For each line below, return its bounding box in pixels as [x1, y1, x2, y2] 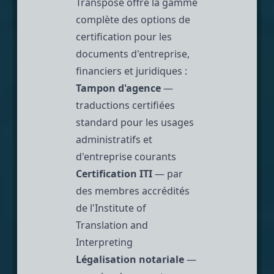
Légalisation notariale [76, 252, 184, 266]
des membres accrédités [76, 183, 190, 198]
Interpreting [76, 235, 133, 249]
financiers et [76, 64, 136, 78]
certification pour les [76, 29, 172, 43]
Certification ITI [76, 166, 152, 180]
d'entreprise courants [76, 149, 176, 163]
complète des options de [76, 12, 190, 26]
